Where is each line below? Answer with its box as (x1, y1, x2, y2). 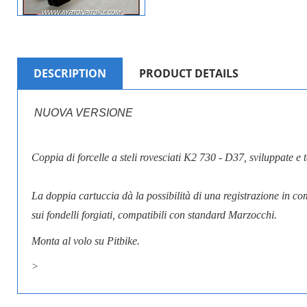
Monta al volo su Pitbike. (32, 235, 140, 247)
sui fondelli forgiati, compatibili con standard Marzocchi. (32, 209, 277, 221)
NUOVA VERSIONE (34, 107, 136, 119)
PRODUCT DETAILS (139, 66, 238, 82)
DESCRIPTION (34, 66, 106, 82)
